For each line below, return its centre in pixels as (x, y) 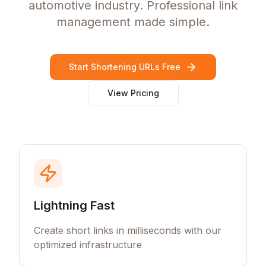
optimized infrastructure (88, 245)
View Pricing (133, 93)
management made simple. (133, 22)
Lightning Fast (74, 205)
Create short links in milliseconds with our (128, 230)
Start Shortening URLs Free (125, 67)
